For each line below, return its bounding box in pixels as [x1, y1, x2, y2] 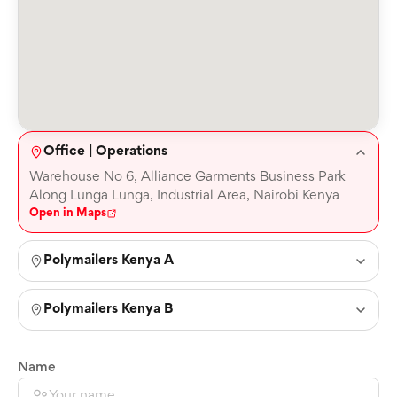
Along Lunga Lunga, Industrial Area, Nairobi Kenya [29, 190, 339, 202]
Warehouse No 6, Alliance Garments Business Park [29, 171, 346, 183]
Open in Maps [29, 208, 106, 219]
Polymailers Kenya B [43, 303, 173, 315]
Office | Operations [43, 145, 167, 158]
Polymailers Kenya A [43, 254, 174, 267]
